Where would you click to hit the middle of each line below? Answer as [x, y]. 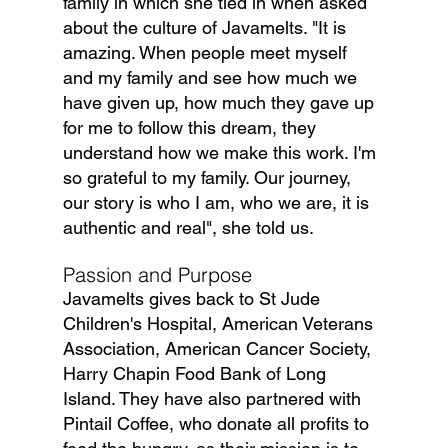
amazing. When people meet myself [207, 53]
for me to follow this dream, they [191, 128]
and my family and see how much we [212, 78]
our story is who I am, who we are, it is [218, 203]
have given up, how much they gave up [220, 103]
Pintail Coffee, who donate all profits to [218, 424]
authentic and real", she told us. [188, 228]
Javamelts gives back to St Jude [193, 299]
